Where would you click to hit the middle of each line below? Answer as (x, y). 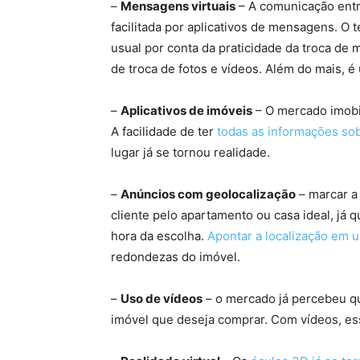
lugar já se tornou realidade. (190, 152)
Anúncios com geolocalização (208, 194)
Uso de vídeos (162, 299)
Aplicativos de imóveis (186, 110)
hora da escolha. (159, 236)
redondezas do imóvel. (176, 257)
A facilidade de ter (164, 131)
